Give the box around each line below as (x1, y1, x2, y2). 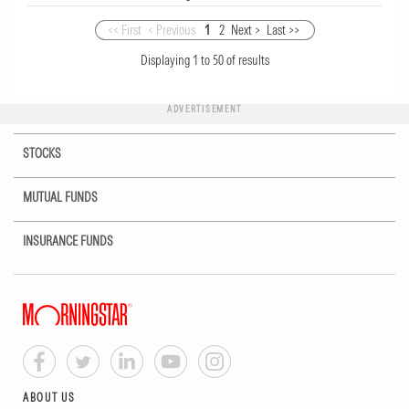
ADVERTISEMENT (167, 103, 242, 116)
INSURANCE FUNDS (23, 233, 113, 250)
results (237, 52, 269, 69)
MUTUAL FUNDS (23, 189, 98, 206)
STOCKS (23, 145, 61, 163)
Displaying (140, 52, 193, 69)
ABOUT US (23, 391, 76, 405)
